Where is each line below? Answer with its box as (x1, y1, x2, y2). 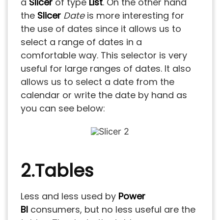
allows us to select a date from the (21, 75, 174, 88)
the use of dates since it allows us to (21, 22, 181, 35)
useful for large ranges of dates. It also (21, 62, 191, 75)
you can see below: (21, 102, 105, 114)
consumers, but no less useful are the (28, 203, 195, 216)
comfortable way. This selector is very (21, 49, 187, 61)
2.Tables (21, 158, 93, 183)
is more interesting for (84, 9, 184, 22)
